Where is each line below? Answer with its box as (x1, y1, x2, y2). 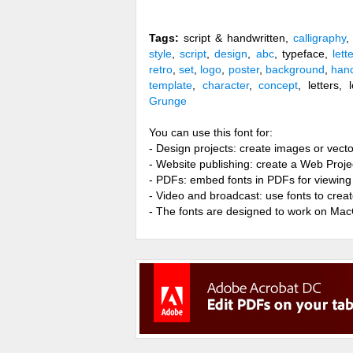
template (149, 79, 192, 91)
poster (228, 63, 259, 76)
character (202, 79, 249, 91)
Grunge (149, 95, 187, 107)
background (265, 63, 325, 76)
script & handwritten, (179, 32, 294, 44)
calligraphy (293, 32, 347, 44)
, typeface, (273, 47, 333, 60)
